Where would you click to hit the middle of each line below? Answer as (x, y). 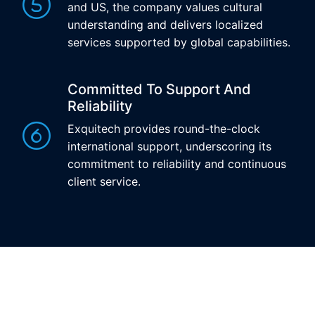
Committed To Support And (159, 89)
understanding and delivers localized (165, 25)
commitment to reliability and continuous (177, 164)
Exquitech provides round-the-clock (164, 129)
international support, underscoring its (169, 146)
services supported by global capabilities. (179, 42)
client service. (104, 181)
